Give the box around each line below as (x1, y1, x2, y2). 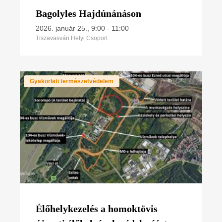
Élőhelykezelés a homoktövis (36, 203, 158, 214)
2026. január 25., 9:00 (36, 24, 105, 32)
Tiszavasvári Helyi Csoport (36, 34, 108, 42)
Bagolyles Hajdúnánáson (36, 7, 141, 19)
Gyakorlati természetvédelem (30, 77, 113, 85)
